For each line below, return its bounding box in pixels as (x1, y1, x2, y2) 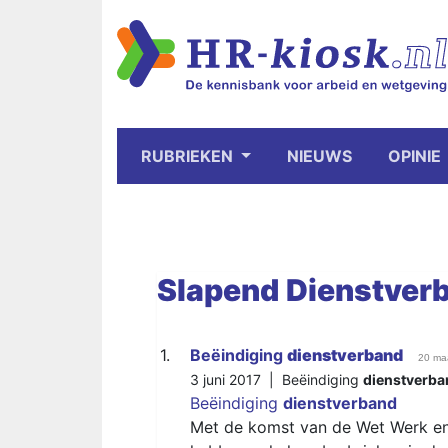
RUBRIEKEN (141, 146, 237, 166)
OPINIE (387, 146, 441, 166)
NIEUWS (286, 146, 352, 166)
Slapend (157, 272, 279, 308)
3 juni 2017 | (190, 371, 282, 388)
